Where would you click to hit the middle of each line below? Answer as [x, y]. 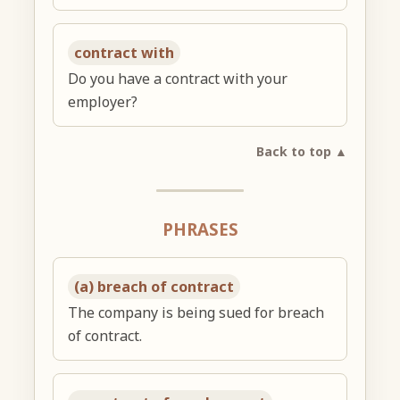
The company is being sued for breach [196, 312]
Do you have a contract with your [178, 79]
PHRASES [200, 229]
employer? [103, 102]
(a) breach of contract [154, 286]
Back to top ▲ [301, 152]
